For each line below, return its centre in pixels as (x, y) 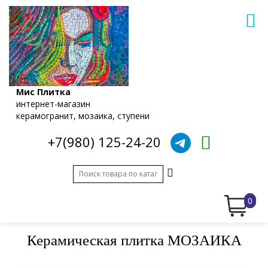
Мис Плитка (43, 92)
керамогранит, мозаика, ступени (83, 115)
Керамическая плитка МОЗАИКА (134, 240)
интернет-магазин (53, 103)
